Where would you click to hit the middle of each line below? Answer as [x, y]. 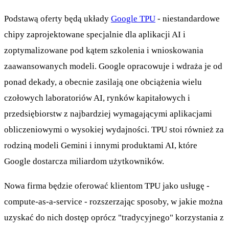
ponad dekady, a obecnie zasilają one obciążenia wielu [103, 82]
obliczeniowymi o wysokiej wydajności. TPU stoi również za [114, 130]
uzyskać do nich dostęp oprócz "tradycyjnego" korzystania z [114, 218]
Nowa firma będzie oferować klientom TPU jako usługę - [107, 186]
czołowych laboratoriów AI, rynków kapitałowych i [97, 98]
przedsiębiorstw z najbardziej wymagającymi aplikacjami [108, 114]
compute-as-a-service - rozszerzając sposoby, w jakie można [113, 202]
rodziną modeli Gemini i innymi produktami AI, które [101, 146]
